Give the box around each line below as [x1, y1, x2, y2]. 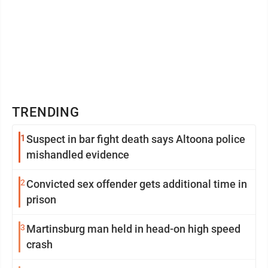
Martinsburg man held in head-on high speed [26, 222, 240, 235]
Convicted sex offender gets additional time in [26, 177, 247, 190]
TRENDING [12, 104, 80, 120]
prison [26, 193, 56, 206]
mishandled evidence [26, 148, 129, 161]
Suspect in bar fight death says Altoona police [26, 132, 245, 145]
